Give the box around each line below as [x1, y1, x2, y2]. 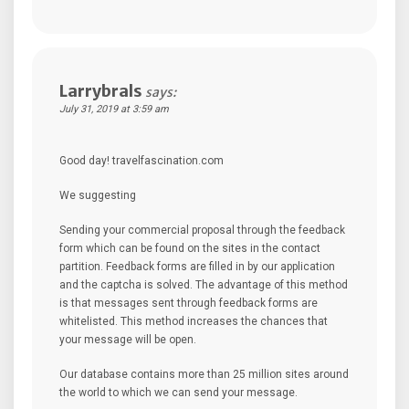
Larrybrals [59, 79, 142, 101]
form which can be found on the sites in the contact [59, 241, 320, 255]
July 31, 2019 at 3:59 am [59, 102, 169, 115]
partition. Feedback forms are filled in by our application [59, 259, 335, 273]
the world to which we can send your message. [59, 385, 298, 399]
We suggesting [59, 188, 136, 202]
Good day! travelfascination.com [59, 153, 224, 167]
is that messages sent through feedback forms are [59, 296, 318, 309]
